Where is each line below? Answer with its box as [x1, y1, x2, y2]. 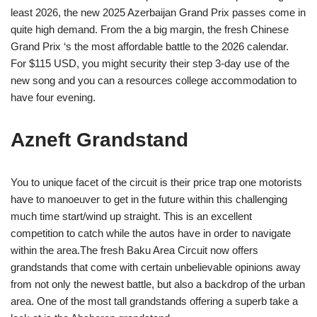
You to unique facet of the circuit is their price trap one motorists [11, 176, 302, 188]
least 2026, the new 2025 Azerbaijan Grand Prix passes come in [11, 6, 306, 18]
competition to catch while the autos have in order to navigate [11, 227, 291, 239]
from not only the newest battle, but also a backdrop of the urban [11, 278, 305, 290]
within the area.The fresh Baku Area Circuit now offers [11, 244, 258, 256]
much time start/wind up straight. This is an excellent [11, 210, 252, 222]
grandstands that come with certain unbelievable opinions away [11, 261, 301, 273]
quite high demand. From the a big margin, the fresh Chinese [11, 23, 289, 35]
